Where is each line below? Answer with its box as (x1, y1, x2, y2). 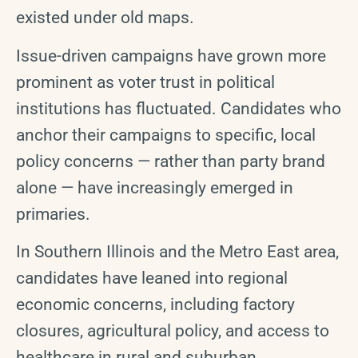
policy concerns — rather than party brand (16, 151, 325, 171)
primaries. (16, 204, 90, 224)
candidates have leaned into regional (16, 268, 288, 288)
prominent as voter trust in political (16, 72, 275, 92)
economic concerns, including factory (16, 294, 295, 314)
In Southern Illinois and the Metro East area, (16, 241, 339, 261)
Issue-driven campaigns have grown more (16, 46, 326, 66)
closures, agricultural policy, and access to (16, 320, 329, 340)
